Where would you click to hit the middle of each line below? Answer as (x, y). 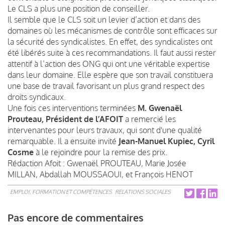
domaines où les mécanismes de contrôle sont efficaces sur (113, 30)
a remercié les (150, 119)
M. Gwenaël (160, 108)
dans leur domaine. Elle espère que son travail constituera (110, 75)
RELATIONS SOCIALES (143, 192)
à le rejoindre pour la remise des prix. (102, 152)
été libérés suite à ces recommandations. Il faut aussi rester (112, 52)
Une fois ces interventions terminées (73, 108)
